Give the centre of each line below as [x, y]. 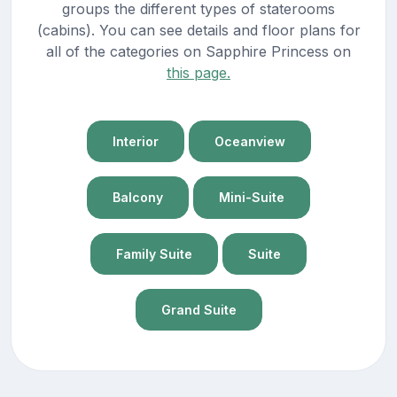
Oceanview [249, 142]
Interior [135, 142]
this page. [198, 72]
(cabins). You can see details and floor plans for [198, 30]
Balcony [138, 198]
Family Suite [154, 253]
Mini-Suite [252, 198]
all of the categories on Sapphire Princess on [198, 51]
